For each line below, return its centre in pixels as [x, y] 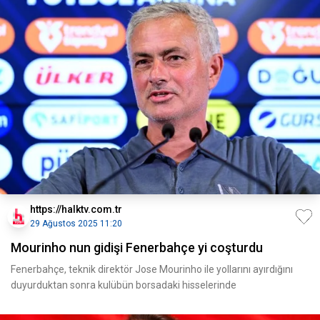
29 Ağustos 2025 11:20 [76, 224]
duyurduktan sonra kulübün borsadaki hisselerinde [124, 285]
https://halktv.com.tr [76, 209]
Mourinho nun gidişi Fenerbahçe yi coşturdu [137, 247]
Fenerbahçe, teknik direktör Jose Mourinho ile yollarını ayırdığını [152, 269]
